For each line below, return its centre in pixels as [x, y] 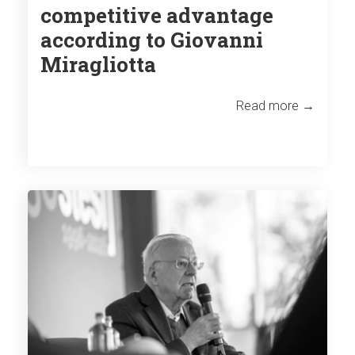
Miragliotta [98, 64]
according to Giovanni [152, 39]
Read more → [275, 105]
